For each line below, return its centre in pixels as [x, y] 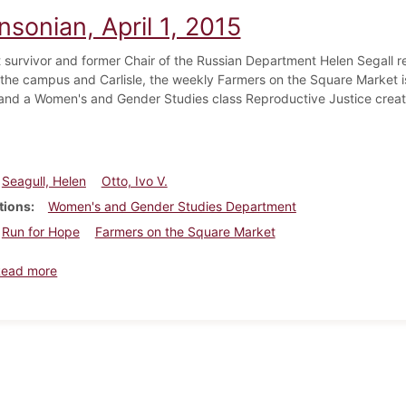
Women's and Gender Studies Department [172, 206]
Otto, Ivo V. [134, 180]
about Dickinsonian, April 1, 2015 [153, 269]
